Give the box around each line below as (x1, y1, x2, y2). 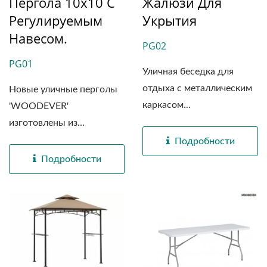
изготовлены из (9, 117, 77, 128)
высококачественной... (9, 134, 108, 144)
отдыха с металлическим (142, 83, 252, 93)
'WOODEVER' (9, 101, 69, 111)
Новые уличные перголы (9, 84, 117, 94)
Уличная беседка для (142, 66, 234, 76)
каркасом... (142, 100, 191, 110)
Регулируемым (9, 11, 103, 29)
